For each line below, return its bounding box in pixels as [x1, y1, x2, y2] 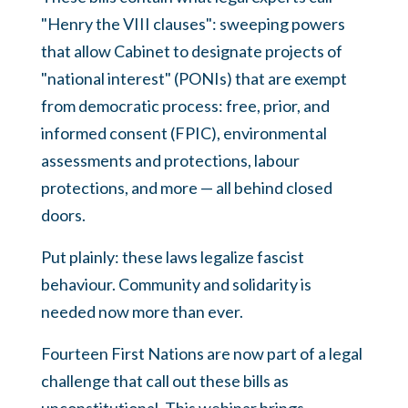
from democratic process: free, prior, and [41, 96, 330, 117]
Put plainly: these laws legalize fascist [41, 247, 304, 268]
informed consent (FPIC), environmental [41, 123, 327, 144]
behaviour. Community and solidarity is [41, 274, 311, 295]
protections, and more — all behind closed [41, 178, 332, 199]
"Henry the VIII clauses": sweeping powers [41, 14, 345, 35]
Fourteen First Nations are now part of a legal [41, 343, 362, 364]
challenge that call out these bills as [41, 371, 289, 392]
